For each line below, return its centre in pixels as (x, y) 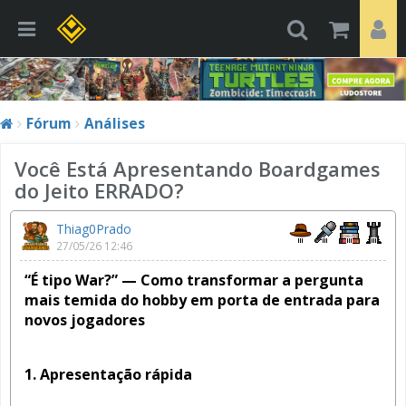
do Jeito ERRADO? (99, 190)
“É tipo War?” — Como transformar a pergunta (194, 280)
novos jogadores (85, 319)
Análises (115, 123)
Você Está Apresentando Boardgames (198, 168)
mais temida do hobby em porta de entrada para (202, 300)
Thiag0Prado (94, 228)
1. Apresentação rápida (108, 374)
